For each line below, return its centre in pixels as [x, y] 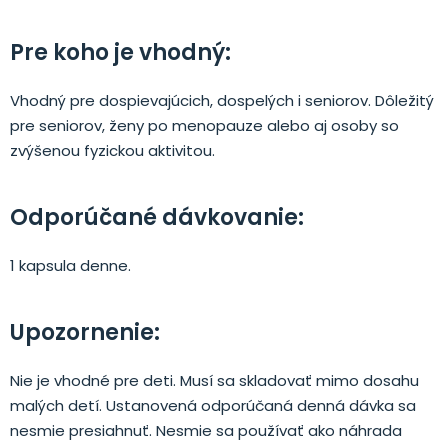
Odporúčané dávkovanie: [157, 217]
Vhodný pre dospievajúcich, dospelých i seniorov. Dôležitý [222, 100]
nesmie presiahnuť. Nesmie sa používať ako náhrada [206, 430]
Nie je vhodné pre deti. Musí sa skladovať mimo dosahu [214, 380]
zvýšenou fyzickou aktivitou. [112, 150]
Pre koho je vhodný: [120, 52]
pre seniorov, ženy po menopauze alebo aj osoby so [204, 125]
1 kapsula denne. [70, 265]
